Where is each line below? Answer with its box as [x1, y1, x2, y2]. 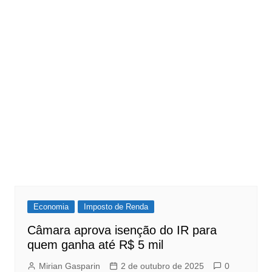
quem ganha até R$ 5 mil [27, 238, 163, 252]
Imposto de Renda [83, 202, 148, 212]
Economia [33, 202, 69, 212]
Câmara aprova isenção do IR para [27, 223, 217, 237]
